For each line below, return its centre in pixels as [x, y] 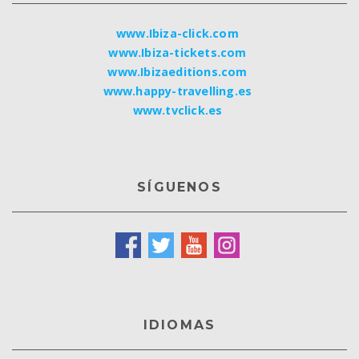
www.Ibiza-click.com [177, 34]
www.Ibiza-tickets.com [177, 53]
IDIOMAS [179, 325]
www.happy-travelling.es [177, 91]
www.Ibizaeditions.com [177, 72]
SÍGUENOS [179, 188]
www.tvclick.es [177, 111]
